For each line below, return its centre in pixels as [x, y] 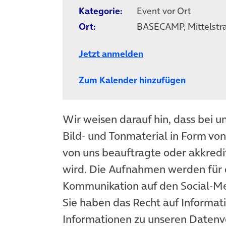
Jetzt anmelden [111, 53]
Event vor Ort [164, 11]
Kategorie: [100, 11]
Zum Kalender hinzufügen [132, 80]
